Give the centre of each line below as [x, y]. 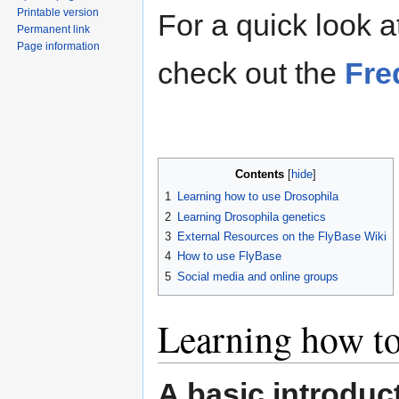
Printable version [58, 12]
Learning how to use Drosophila [258, 197]
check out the [251, 73]
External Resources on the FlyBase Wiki [282, 237]
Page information [59, 46]
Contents [260, 175]
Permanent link [54, 29]
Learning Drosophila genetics [252, 216]
